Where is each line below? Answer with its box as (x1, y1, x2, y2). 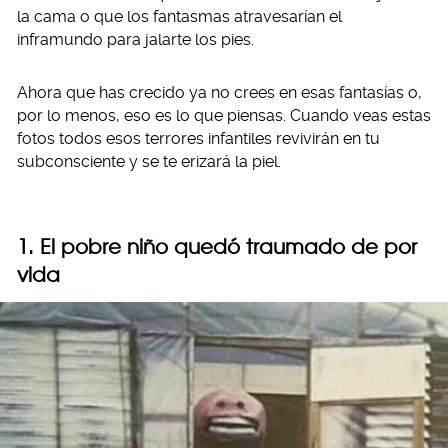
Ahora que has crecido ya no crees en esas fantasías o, (17, 83, 422, 102)
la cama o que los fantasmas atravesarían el (17, 7, 342, 26)
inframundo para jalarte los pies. (17, 30, 254, 49)
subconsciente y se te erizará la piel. (17, 152, 281, 171)
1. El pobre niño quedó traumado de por (17, 234, 417, 259)
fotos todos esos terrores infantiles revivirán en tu (17, 129, 380, 148)
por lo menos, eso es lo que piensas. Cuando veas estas (17, 106, 431, 125)
